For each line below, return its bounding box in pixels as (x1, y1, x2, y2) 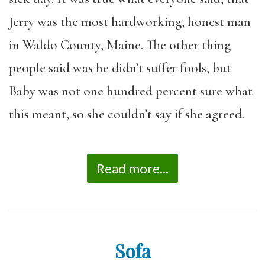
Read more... (96, 160, 169, 176)
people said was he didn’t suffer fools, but (9, 59, 231, 76)
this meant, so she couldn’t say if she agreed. (9, 105, 244, 122)
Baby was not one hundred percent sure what (9, 82, 253, 99)
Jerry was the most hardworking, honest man (9, 13, 251, 30)
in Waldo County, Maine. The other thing (9, 36, 231, 53)
